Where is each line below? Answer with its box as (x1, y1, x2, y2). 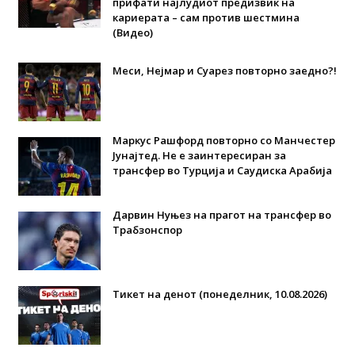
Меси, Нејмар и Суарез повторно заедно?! (112, 63, 337, 78)
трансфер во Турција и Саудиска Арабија (112, 163, 332, 178)
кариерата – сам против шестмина (112, 10, 300, 25)
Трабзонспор (112, 223, 182, 238)
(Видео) (112, 25, 153, 40)
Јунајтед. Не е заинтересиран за (112, 148, 286, 163)
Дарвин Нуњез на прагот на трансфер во (112, 208, 331, 223)
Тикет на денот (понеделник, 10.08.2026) (112, 287, 327, 302)
